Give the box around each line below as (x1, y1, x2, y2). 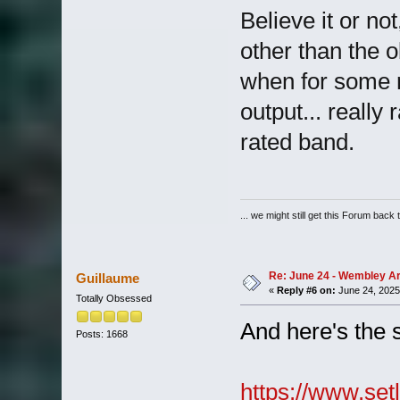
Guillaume (76, 271, 140, 287)
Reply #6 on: (276, 285, 336, 296)
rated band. (239, 128, 354, 155)
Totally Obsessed (75, 293, 152, 304)
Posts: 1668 (75, 329, 128, 340)
